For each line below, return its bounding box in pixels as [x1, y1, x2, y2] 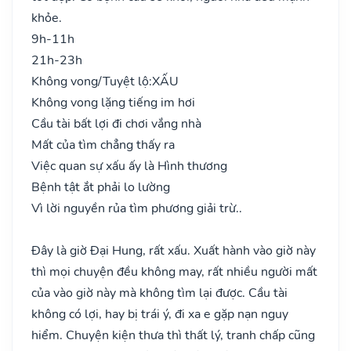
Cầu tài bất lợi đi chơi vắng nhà [31, 114, 201, 132]
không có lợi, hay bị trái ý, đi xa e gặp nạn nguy [31, 305, 288, 323]
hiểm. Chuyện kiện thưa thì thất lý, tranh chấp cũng [31, 326, 315, 344]
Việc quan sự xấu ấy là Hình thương [31, 157, 227, 175]
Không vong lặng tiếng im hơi [31, 93, 195, 111]
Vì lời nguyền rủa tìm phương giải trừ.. [31, 199, 242, 217]
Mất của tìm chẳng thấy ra [31, 136, 175, 154]
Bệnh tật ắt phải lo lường [31, 178, 170, 196]
